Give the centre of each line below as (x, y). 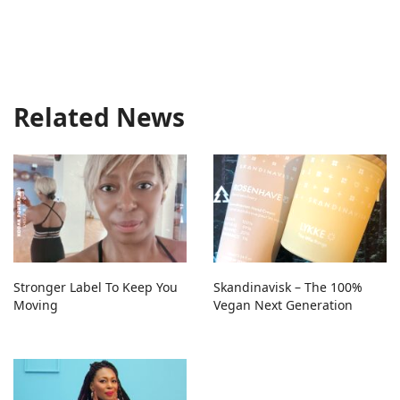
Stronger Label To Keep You (96, 287)
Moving (36, 304)
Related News (99, 117)
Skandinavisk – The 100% (288, 287)
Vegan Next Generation (283, 304)
